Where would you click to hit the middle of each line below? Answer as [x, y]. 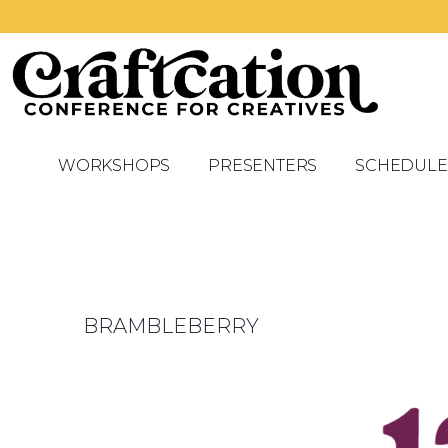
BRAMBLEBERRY [171, 325]
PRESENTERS [263, 165]
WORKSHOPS [114, 165]
